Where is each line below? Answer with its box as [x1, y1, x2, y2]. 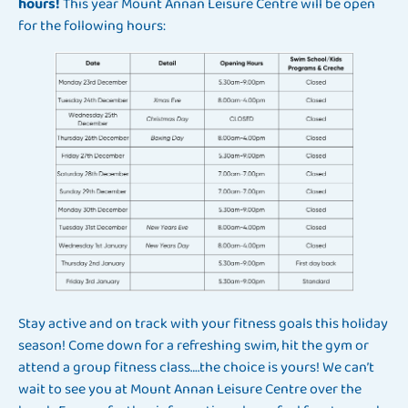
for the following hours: [18, 15, 166, 38]
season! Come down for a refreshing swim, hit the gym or [18, 333, 369, 357]
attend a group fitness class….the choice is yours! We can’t [18, 355, 374, 379]
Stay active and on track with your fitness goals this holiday [18, 311, 388, 335]
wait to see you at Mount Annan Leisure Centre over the [18, 377, 362, 401]
